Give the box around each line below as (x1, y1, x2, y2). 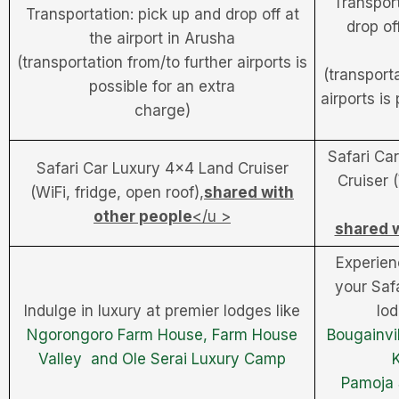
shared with (204, 183, 294, 201)
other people (94, 207, 192, 225)
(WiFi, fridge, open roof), (30, 183, 204, 201)
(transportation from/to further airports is (17, 53, 307, 71)
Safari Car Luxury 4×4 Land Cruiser (36, 159, 289, 177)
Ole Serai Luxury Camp (122, 349, 286, 368)
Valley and (38, 349, 122, 368)
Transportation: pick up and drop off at (25, 4, 299, 23)
